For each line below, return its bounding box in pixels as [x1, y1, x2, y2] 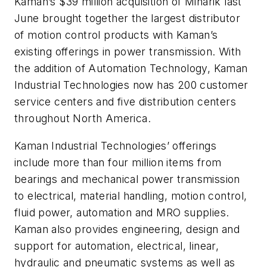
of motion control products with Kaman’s [14, 28, 218, 41]
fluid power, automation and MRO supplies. [14, 206, 229, 219]
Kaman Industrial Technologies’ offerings [14, 139, 216, 152]
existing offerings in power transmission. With [14, 45, 241, 58]
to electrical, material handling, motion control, [14, 189, 247, 202]
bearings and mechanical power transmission [14, 172, 240, 185]
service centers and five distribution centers [14, 95, 236, 108]
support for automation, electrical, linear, [14, 239, 219, 252]
